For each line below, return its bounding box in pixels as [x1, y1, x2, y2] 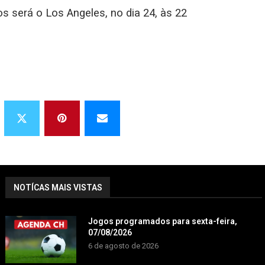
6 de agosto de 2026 [88, 241, 159, 250]
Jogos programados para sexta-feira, [88, 216, 237, 226]
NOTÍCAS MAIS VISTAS [13, 182, 102, 192]
